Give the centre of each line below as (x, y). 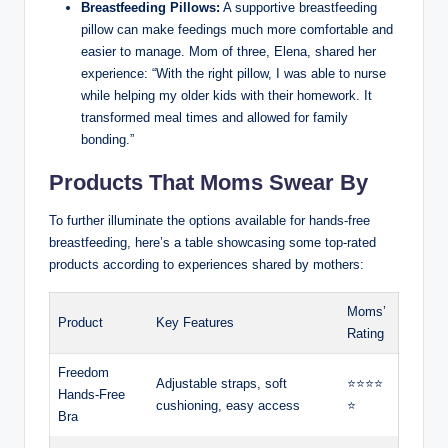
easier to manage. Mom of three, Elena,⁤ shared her (228, 52)
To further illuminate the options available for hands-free (209, 221)
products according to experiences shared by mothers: (206, 265)
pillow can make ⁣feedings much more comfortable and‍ (237, 30)
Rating (365, 334)
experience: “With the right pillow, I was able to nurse (233, 74)
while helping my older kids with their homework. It (226, 96)
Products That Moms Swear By (208, 183)
